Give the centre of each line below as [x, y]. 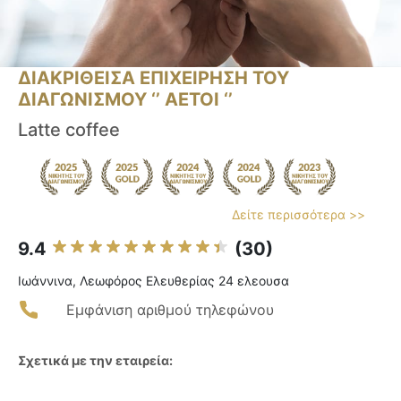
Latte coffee [69, 130]
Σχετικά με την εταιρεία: [95, 361]
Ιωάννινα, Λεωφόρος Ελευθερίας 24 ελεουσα [154, 281]
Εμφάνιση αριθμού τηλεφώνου [170, 310]
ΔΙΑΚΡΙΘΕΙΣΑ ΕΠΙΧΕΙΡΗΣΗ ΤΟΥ [154, 78]
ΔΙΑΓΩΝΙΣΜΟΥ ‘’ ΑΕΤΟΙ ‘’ [125, 100]
